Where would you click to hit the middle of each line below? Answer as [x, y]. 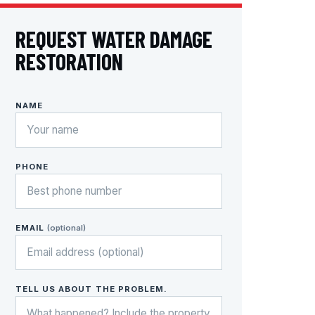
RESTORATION [69, 62]
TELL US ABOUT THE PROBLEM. [91, 289]
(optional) [67, 228]
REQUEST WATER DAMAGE [114, 39]
